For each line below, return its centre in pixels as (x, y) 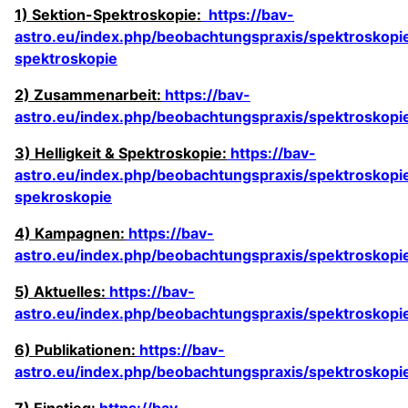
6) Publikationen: (75, 349)
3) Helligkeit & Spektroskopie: (121, 153)
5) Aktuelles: (60, 291)
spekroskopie (63, 196)
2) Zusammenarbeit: (88, 94)
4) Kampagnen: (70, 233)
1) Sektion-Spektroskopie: (108, 14)
